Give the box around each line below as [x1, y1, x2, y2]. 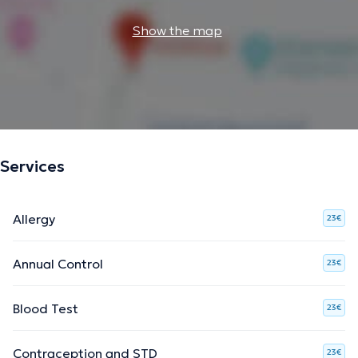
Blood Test [13, 300, 78, 316]
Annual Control [13, 255, 103, 272]
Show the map [132, 22, 222, 38]
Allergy [13, 210, 55, 227]
